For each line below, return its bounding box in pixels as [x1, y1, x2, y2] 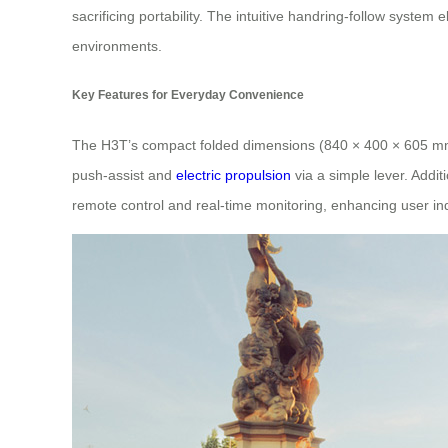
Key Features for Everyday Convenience [72, 88, 304, 102]
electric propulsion [176, 166, 291, 183]
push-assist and [72, 166, 176, 183]
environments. [72, 37, 162, 54]
